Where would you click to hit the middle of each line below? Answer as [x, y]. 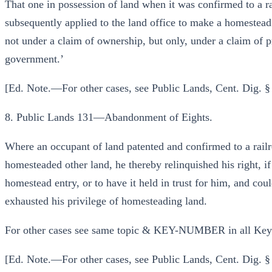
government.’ [34, 59]
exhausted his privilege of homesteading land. [106, 201]
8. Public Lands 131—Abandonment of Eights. [109, 117]
